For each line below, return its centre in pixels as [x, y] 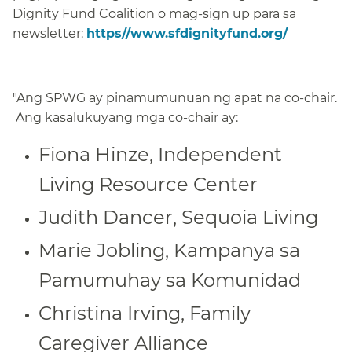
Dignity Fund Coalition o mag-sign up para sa [154, 13]
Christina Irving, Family [145, 313]
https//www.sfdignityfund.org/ [187, 33]
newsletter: [49, 33]
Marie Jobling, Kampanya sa [169, 250]
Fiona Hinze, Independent [160, 154]
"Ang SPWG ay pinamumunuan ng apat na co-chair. [175, 97]
